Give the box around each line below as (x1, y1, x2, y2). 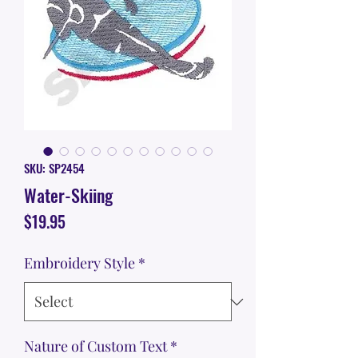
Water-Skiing (24, 182, 113, 209)
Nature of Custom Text (24, 336, 167, 356)
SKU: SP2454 (24, 159, 85, 177)
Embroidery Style (24, 253, 135, 273)
